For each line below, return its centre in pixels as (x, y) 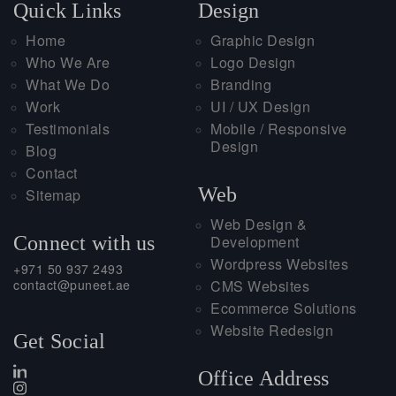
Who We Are (68, 62)
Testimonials (68, 128)
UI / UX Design (260, 106)
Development (255, 241)
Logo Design (253, 62)
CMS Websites (260, 286)
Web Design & (259, 224)
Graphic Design (263, 40)
